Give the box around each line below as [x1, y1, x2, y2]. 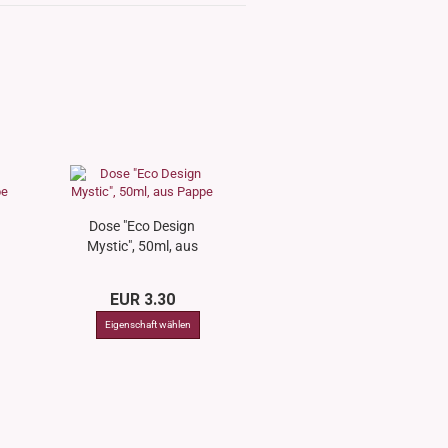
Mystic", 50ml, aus [86, 238, 198, 254]
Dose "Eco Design [89, 218, 196, 234]
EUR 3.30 [110, 290, 176, 309]
